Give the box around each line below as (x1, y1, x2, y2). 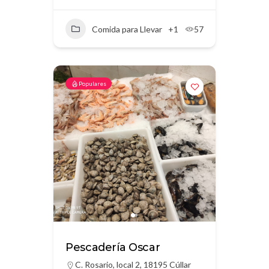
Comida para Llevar (92, 23, 162, 34)
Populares (79, 80, 106, 87)
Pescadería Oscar (65, 241, 160, 254)
